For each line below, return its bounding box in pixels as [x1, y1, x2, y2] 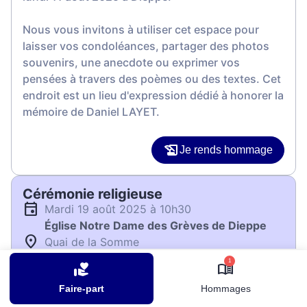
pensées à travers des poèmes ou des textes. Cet [23, 72, 281, 86]
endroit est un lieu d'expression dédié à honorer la [23, 88, 284, 102]
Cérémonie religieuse [23, 186, 162, 202]
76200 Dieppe [45, 251, 119, 265]
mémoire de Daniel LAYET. [23, 105, 160, 119]
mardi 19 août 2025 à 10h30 [54, 202, 191, 216]
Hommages [200, 283, 251, 294]
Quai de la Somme [45, 235, 139, 249]
